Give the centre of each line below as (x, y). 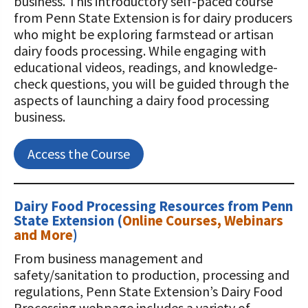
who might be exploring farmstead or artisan (144, 34)
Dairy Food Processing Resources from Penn (153, 206)
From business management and (108, 258)
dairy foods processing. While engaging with (140, 51)
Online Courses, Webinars (203, 220)
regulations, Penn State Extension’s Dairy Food (148, 291)
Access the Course (79, 154)
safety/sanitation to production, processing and (152, 275)
